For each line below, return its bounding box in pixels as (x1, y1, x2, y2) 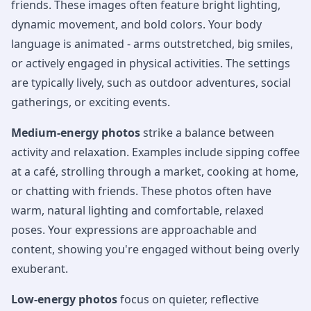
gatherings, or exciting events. (11, 94, 170, 110)
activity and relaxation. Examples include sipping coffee (11, 144, 300, 160)
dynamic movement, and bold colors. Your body (11, 16, 262, 32)
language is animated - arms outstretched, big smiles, (11, 35, 293, 51)
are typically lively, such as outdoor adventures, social (11, 74, 291, 90)
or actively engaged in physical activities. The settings (11, 55, 290, 71)
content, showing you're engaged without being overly (11, 241, 299, 257)
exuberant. (11, 260, 68, 276)
